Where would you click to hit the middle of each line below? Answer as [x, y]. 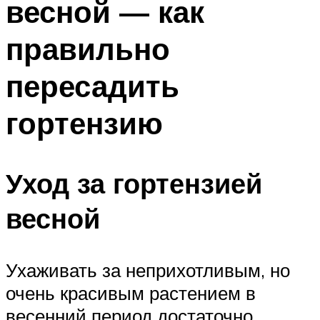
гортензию [84, 122]
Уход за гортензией [134, 184]
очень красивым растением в [131, 293]
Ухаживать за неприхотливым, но [148, 270]
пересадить [92, 85]
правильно [88, 48]
